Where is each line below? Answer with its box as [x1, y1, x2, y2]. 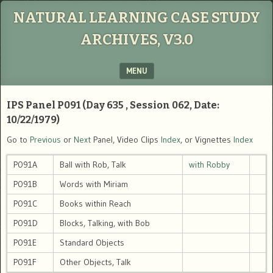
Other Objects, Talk [60, 257, 131, 268]
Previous [30, 134, 61, 145]
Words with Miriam [60, 179, 128, 190]
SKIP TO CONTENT [7, 88, 72, 98]
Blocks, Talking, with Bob [60, 218, 150, 229]
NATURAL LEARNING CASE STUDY [13, 9, 260, 26]
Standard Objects [60, 237, 124, 248]
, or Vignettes [180, 134, 233, 145]
